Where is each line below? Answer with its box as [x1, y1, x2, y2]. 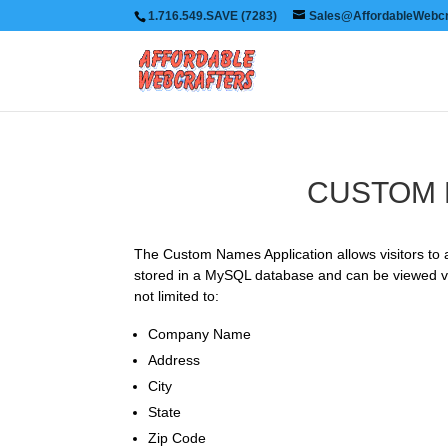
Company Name [148, 326, 252, 343]
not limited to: [134, 288, 220, 305]
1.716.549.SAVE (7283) [148, 9, 278, 23]
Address [148, 352, 201, 369]
